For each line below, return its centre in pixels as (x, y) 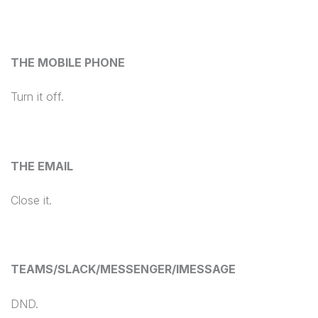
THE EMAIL (42, 166)
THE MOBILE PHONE (68, 62)
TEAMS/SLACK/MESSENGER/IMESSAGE (123, 269)
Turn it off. (37, 97)
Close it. (31, 201)
